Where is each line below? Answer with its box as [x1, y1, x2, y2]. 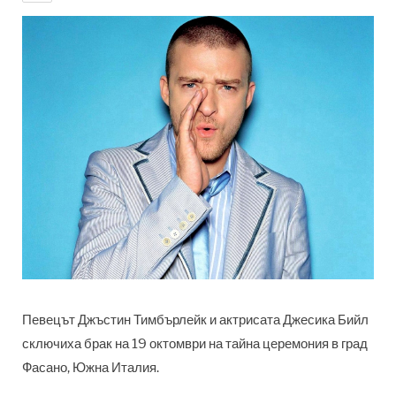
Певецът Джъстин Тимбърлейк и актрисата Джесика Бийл [22, 312, 369, 329]
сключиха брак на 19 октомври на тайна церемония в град [22, 336, 368, 353]
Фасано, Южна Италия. [22, 360, 159, 377]
